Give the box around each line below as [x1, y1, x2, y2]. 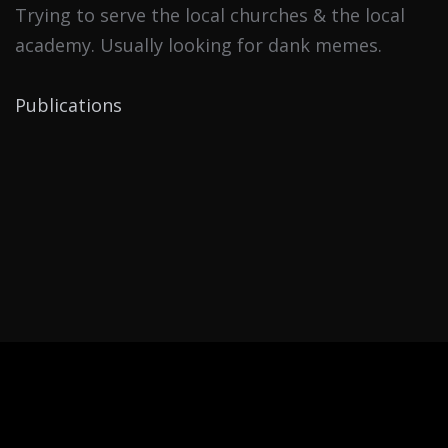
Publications [15, 93, 122, 118]
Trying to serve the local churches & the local [15, 3, 405, 28]
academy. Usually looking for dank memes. [15, 33, 382, 58]
